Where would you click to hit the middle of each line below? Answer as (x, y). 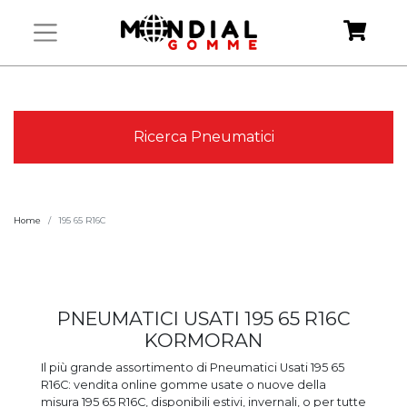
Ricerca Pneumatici (203, 137)
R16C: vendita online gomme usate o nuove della (184, 385)
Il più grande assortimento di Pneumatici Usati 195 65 (193, 368)
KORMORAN (203, 341)
